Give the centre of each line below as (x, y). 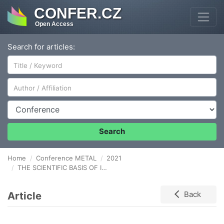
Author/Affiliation (37, 82)
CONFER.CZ (77, 13)
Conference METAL (66, 158)
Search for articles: (41, 46)
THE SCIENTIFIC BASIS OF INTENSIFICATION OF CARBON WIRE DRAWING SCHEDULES (59, 168)
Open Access (54, 24)
